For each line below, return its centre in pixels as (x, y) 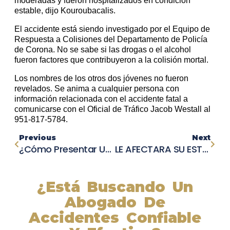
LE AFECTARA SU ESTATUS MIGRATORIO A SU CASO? (205, 149)
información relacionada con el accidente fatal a (101, 99)
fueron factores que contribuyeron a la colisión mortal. (111, 60)
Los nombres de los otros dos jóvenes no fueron (101, 79)
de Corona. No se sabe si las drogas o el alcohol (103, 50)
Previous (37, 138)
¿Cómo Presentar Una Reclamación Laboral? (108, 149)
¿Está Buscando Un (115, 187)
